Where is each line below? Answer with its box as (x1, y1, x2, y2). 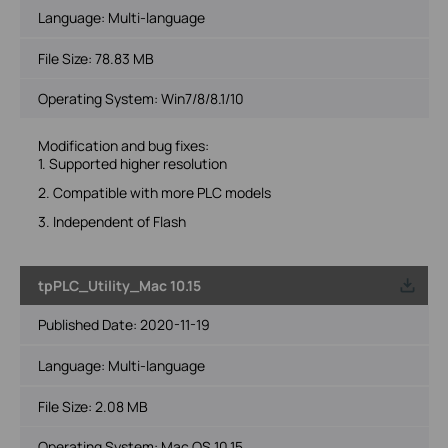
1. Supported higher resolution (37, 153, 227, 173)
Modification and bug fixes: (37, 135, 209, 155)
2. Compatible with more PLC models (37, 182, 271, 202)
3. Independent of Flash (37, 211, 186, 231)
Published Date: (37, 314, 140, 334)
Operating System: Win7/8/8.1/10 (37, 88, 244, 108)
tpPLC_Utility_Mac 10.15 (37, 275, 201, 295)
